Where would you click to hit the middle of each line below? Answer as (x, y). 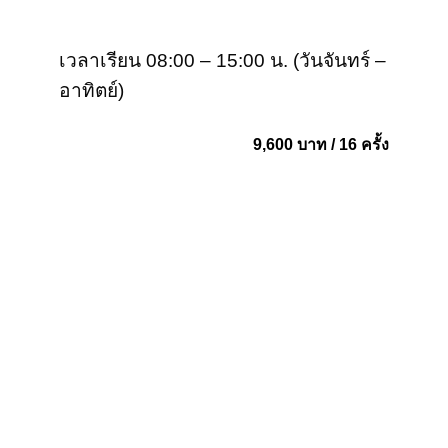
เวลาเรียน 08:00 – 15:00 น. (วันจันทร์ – (222, 61)
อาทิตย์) (91, 91)
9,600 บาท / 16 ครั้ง (321, 145)
